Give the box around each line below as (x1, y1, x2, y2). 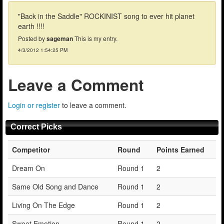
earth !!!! (18, 20, 44, 31)
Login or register (8, 99, 60, 110)
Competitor (12, 144, 50, 154)
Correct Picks (10, 122, 62, 131)
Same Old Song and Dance (12, 181, 98, 191)
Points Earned (156, 144, 204, 154)
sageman (46, 33, 73, 43)
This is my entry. (73, 33, 117, 42)
